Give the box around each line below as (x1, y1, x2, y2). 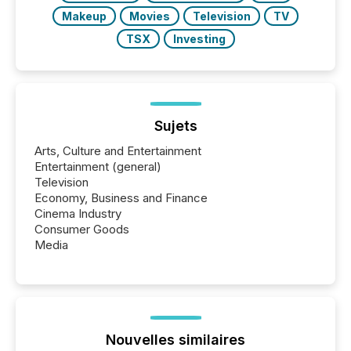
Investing (172, 31, 226, 45)
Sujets (154, 117, 197, 134)
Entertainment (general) (34, 158, 161, 174)
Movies (129, 9, 170, 23)
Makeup (62, 9, 107, 23)
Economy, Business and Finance (34, 190, 208, 205)
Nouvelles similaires (106, 331, 245, 348)
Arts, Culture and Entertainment (34, 143, 201, 158)
